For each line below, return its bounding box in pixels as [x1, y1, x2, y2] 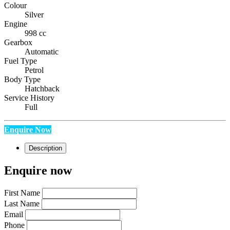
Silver [25, 10, 44, 20]
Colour [4, 1, 27, 10]
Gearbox [4, 38, 32, 47]
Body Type [4, 75, 41, 84]
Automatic [25, 47, 59, 56]
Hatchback [25, 84, 60, 93]
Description [29, 144, 62, 152]
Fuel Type [4, 56, 37, 66]
